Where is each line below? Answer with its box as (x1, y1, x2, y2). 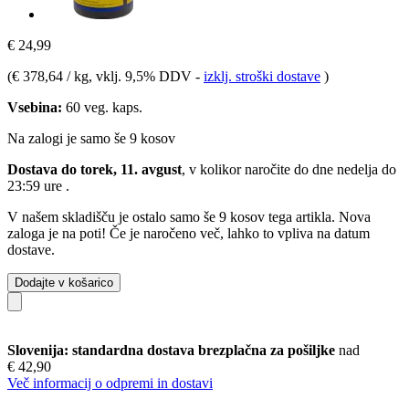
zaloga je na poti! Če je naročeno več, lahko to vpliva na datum (7, 225, 370, 241)
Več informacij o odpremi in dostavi (7, 374, 213, 391)
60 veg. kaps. (62, 99, 142, 115)
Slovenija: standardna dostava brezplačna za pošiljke (7, 341, 339, 358)
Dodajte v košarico (15, 275, 113, 289)
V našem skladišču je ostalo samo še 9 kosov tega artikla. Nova (7, 208, 371, 225)
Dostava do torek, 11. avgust (7, 161, 182, 177)
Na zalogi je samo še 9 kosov (7, 130, 175, 146)
